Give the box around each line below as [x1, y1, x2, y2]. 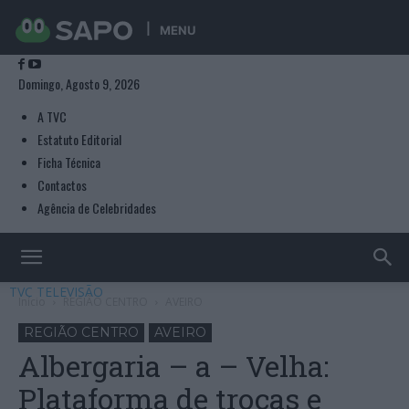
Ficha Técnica [37, 152, 100, 172]
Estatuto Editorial [37, 130, 121, 149]
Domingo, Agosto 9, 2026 [18, 74, 140, 93]
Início [18, 294, 46, 309]
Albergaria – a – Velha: [18, 346, 329, 385]
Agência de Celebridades [37, 198, 156, 217]
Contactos [37, 175, 87, 194]
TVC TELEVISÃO [9, 283, 103, 300]
